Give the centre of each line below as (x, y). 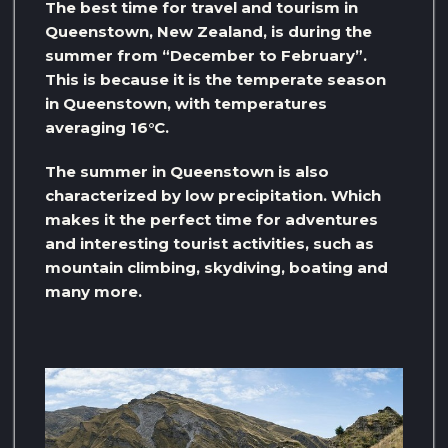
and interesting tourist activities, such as (209, 244)
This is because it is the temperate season (215, 80)
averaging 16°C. (107, 128)
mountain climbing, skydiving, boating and (216, 268)
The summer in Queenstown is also (187, 172)
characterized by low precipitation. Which (213, 196)
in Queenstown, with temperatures (186, 104)
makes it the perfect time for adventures (211, 220)
